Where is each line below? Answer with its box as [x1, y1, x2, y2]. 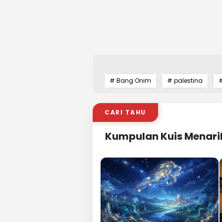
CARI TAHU [105, 108, 146, 117]
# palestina [167, 76, 203, 85]
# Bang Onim [110, 76, 151, 85]
